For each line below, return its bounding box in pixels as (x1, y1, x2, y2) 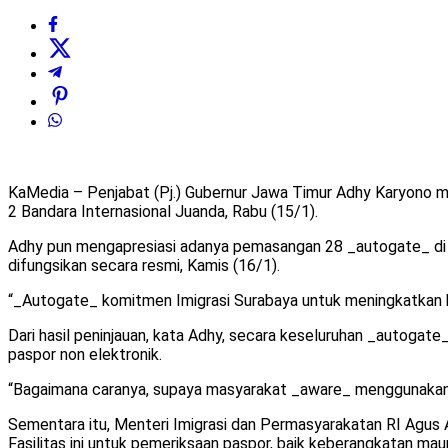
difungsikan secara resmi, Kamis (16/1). (8, 256, 280, 276)
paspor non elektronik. (8, 345, 162, 365)
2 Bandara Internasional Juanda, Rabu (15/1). (8, 202, 318, 222)
